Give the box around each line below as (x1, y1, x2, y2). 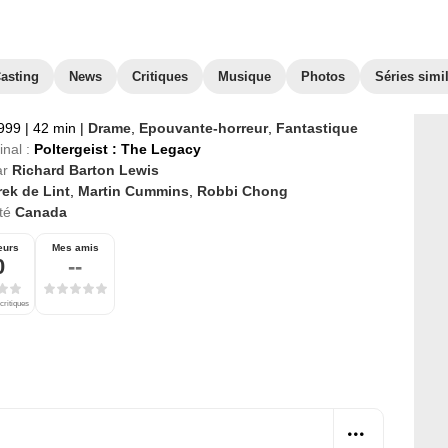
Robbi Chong (197, 183, 288, 199)
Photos (301, 69, 345, 84)
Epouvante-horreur (139, 120, 268, 136)
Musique (218, 69, 271, 84)
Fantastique (276, 120, 358, 136)
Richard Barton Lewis (12, 162, 159, 178)
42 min (29, 120, 80, 136)
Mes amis (51, 242, 99, 253)
